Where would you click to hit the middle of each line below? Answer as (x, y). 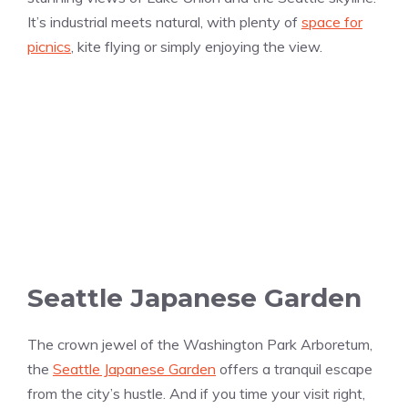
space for (332, 22)
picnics (49, 47)
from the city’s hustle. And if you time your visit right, (196, 394)
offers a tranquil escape (294, 369)
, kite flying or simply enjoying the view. (197, 47)
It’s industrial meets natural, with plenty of (164, 22)
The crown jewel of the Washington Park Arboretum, (200, 345)
